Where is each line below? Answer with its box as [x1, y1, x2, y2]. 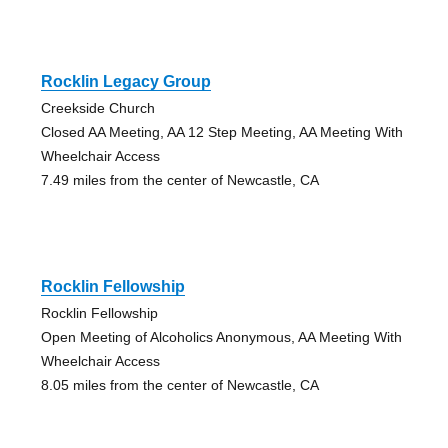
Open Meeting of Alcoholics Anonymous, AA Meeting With [40, 328, 402, 345]
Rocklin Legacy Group [40, 72, 211, 90]
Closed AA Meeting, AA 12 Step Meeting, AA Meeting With [40, 123, 403, 140]
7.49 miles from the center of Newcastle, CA [40, 171, 319, 188]
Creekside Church [40, 99, 155, 116]
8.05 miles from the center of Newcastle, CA [40, 376, 319, 393]
